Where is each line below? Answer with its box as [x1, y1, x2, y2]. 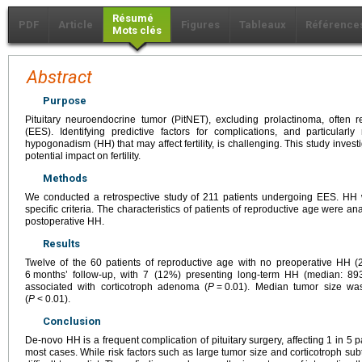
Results [43, 237, 80, 250]
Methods [43, 171, 87, 184]
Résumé [112, 11, 154, 24]
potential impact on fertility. [25, 149, 141, 162]
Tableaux [239, 18, 286, 31]
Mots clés [112, 23, 162, 36]
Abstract [27, 66, 92, 87]
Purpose [43, 94, 86, 107]
